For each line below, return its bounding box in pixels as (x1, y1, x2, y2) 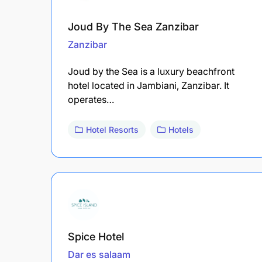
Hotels (168, 124, 194, 135)
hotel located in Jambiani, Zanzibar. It (68, 79, 229, 91)
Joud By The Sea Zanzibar (68, 20, 199, 33)
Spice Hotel (68, 230, 124, 243)
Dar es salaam (68, 248, 130, 260)
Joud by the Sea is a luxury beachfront (68, 65, 235, 77)
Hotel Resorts (86, 124, 139, 135)
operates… (68, 93, 114, 105)
